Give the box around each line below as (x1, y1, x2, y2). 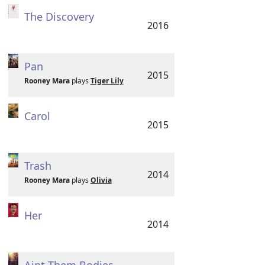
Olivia (90, 175, 112, 185)
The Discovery (24, 9, 94, 24)
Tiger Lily (90, 76, 124, 86)
